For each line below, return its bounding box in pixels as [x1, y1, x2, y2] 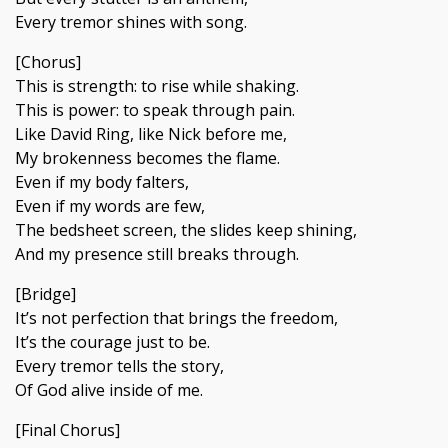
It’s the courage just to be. [15, 331, 210, 353]
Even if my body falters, [15, 171, 189, 193]
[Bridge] [15, 283, 76, 305]
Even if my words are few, [15, 195, 205, 217]
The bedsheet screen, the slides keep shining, [15, 219, 357, 241]
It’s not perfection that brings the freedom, [15, 307, 338, 329]
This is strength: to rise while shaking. [15, 75, 299, 97]
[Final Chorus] [15, 419, 120, 441]
